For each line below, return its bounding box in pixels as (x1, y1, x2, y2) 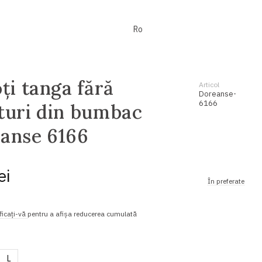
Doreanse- (198, 89, 236, 99)
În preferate (207, 176, 244, 185)
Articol (198, 80, 219, 89)
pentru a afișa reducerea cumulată (27, 209, 137, 218)
